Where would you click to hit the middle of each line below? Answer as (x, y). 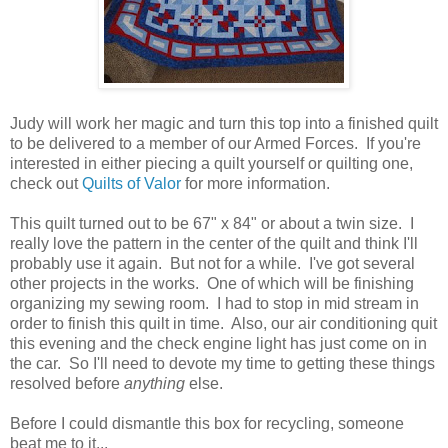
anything (154, 383)
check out (46, 183)
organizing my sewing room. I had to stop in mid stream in (214, 303)
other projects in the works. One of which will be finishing (212, 283)
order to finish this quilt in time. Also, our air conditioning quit (223, 323)
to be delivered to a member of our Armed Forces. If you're (215, 143)
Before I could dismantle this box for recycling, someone (207, 423)
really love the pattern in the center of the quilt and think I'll (214, 243)
